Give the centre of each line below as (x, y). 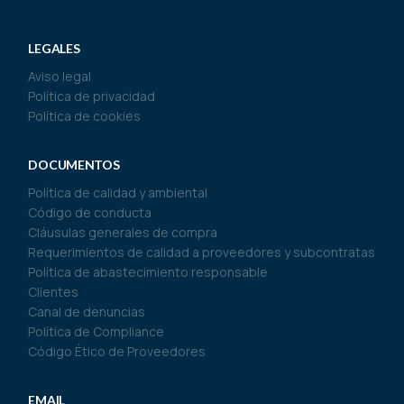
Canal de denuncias (87, 312)
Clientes (54, 292)
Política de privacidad (92, 96)
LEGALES (54, 48)
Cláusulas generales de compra (123, 232)
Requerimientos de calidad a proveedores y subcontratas (202, 252)
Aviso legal (60, 76)
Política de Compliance (96, 331)
